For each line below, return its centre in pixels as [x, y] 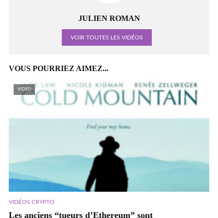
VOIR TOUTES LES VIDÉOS [107, 37]
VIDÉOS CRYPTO [32, 202]
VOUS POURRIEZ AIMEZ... [59, 68]
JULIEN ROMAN [109, 18]
